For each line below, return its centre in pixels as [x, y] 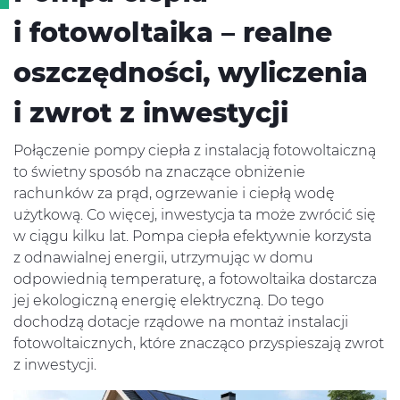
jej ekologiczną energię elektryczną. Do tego [169, 300]
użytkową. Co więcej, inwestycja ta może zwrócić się [195, 215]
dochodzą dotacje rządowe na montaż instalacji [181, 322]
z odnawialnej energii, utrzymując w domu [163, 258]
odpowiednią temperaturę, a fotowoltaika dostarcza [195, 279]
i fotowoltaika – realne [173, 33]
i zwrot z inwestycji [151, 113]
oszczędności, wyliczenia [191, 73]
